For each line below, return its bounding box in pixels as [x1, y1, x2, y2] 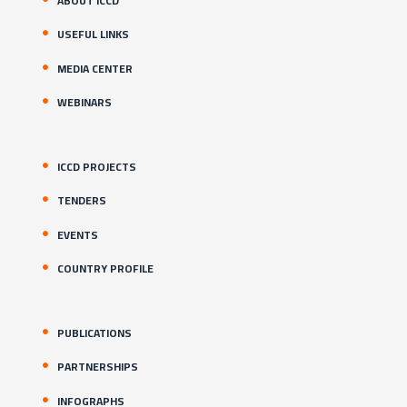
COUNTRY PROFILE [57, 257, 154, 279]
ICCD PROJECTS [57, 156, 136, 178]
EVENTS [57, 223, 98, 245]
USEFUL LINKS [57, 24, 129, 45]
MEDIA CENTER [57, 57, 133, 79]
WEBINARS [57, 91, 112, 113]
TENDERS [57, 190, 106, 212]
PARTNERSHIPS [57, 356, 138, 378]
